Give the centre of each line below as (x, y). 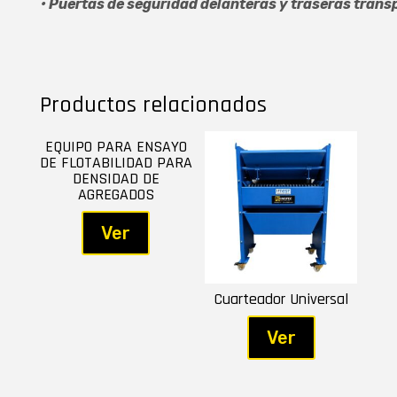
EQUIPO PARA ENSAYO (116, 147)
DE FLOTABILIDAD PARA (116, 163)
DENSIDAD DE (116, 179)
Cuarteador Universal (281, 300)
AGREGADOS (116, 195)
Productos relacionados (153, 105)
